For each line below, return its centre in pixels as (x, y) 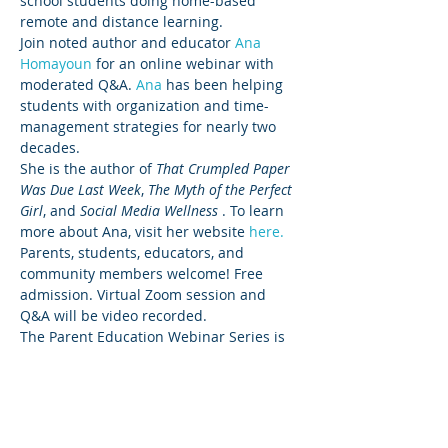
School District (68, 399)
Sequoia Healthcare (182, 357)
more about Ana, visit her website (134, 231)
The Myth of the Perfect (222, 189)
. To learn (253, 210)
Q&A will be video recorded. (115, 315)
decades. (52, 147)
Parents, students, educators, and (134, 252)
